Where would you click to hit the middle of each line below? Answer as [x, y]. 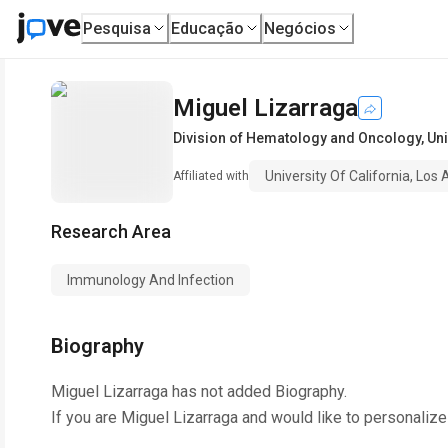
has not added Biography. [257, 391]
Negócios [300, 28]
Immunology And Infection [150, 280]
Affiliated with [211, 176]
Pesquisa [117, 28]
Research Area [111, 231]
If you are [86, 417]
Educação [208, 28]
